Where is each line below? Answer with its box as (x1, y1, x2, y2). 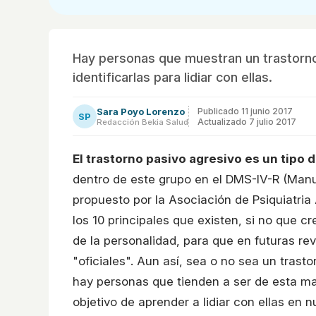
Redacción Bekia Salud (97, 116, 188, 127)
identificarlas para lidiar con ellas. (73, 69, 272, 85)
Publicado (197, 105, 241, 116)
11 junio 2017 (241, 105, 293, 116)
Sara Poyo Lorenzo (97, 105, 185, 117)
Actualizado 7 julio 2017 (197, 116, 296, 127)
